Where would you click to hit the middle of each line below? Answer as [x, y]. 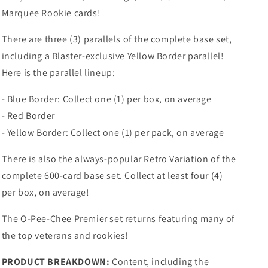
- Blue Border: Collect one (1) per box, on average [106, 99]
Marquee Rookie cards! [51, 13]
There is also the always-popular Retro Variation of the [119, 159]
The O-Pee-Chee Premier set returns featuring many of [118, 218]
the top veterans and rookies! [65, 235]
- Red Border [28, 115]
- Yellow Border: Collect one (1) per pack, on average [113, 132]
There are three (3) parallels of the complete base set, [117, 39]
